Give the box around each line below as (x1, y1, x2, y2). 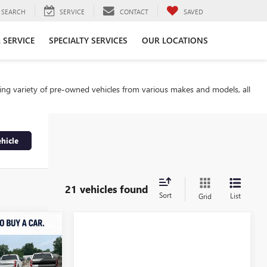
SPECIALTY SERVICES (49, 34, 128, 46)
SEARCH (1, 7, 26, 16)
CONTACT (120, 7, 148, 16)
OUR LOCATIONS (142, 34, 208, 46)
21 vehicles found (65, 182, 148, 195)
